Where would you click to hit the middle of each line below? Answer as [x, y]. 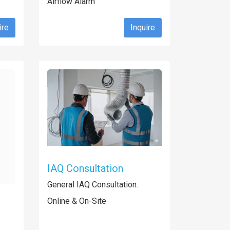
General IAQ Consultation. [93, 184]
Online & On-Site [77, 201]
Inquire [143, 27]
